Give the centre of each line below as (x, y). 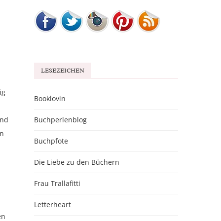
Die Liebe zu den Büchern (76, 162)
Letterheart (52, 205)
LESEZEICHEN (62, 71)
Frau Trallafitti (57, 184)
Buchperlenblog (60, 120)
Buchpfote (51, 141)
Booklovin (50, 99)
